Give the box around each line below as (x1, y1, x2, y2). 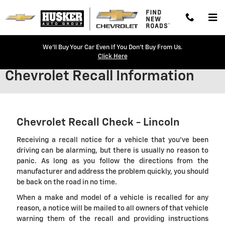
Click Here (97, 53, 128, 60)
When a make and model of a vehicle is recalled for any (17, 194, 208, 201)
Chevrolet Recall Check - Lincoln (17, 118, 180, 128)
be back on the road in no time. (17, 178, 117, 186)
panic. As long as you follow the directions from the (17, 157, 208, 165)
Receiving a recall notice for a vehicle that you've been (17, 136, 208, 144)
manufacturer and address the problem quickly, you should (17, 168, 208, 175)
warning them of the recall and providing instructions (17, 215, 208, 222)
